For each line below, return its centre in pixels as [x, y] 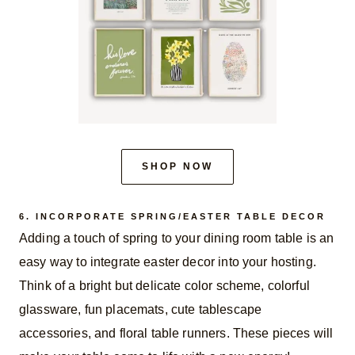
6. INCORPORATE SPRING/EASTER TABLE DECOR [172, 216]
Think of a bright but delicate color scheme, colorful [164, 286]
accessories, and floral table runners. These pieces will [176, 334]
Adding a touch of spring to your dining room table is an [177, 239]
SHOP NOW [177, 166]
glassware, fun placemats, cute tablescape [141, 310]
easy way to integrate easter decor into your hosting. [168, 262]
